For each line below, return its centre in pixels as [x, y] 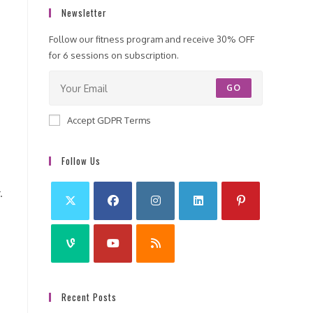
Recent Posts [89, 297]
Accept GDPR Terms [109, 120]
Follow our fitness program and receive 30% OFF [152, 39]
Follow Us [81, 161]
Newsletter [84, 13]
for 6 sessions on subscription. [114, 55]
